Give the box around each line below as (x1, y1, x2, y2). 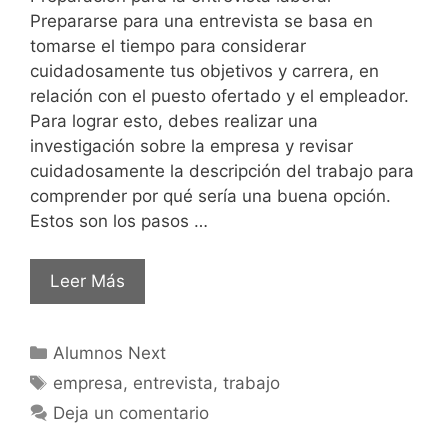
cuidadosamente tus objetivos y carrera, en (30, 60, 379, 81)
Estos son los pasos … (30, 210, 208, 231)
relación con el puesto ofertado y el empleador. (30, 85, 409, 106)
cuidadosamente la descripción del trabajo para (30, 160, 414, 181)
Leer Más (50, 271, 125, 292)
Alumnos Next (53, 343, 167, 364)
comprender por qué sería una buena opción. (30, 185, 391, 206)
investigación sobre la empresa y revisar (30, 135, 353, 156)
